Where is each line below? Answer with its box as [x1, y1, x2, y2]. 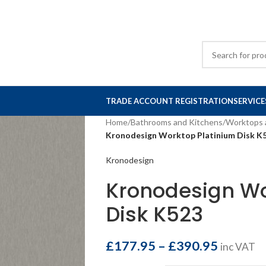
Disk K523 [105, 200, 203, 229]
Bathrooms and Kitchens [130, 117, 223, 127]
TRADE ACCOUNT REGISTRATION [106, 96, 233, 106]
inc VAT [220, 240, 255, 253]
